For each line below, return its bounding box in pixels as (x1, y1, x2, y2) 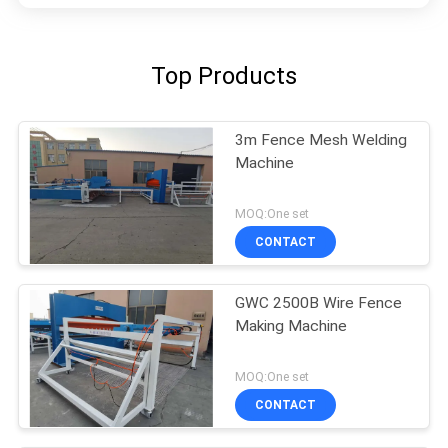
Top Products (151, 62, 297, 91)
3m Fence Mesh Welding (235, 131, 408, 150)
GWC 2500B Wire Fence (235, 294, 403, 313)
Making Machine (235, 317, 348, 336)
